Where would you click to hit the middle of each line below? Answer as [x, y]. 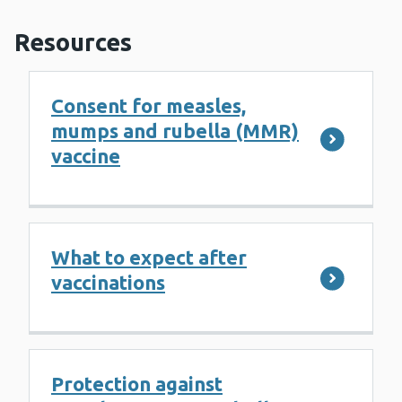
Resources [73, 43]
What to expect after [149, 258]
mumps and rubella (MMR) [175, 131]
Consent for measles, [149, 106]
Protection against [137, 384]
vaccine [86, 156]
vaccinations [108, 283]
